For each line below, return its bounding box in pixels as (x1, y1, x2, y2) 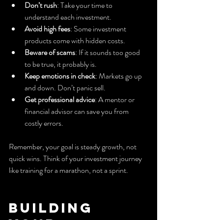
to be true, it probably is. (25, 58, 97, 70)
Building (9, 199, 99, 216)
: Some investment (70, 23, 128, 34)
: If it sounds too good (75, 46, 141, 58)
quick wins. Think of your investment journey (9, 152, 143, 164)
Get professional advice (25, 93, 95, 105)
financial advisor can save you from (25, 105, 130, 117)
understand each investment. (25, 11, 111, 23)
